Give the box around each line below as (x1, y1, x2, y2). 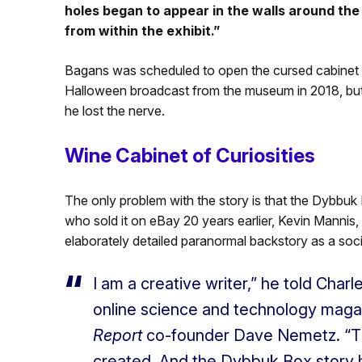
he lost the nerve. (64, 102, 165, 119)
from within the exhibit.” (64, 22, 220, 39)
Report (92, 325, 142, 345)
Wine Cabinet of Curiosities (64, 143, 315, 167)
